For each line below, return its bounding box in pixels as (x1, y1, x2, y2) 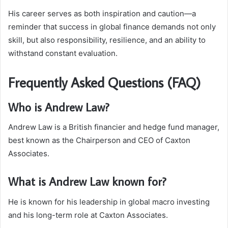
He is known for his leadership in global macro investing (8, 196, 210, 207)
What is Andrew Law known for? (8, 174, 166, 189)
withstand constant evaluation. (8, 48, 118, 59)
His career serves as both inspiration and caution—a (8, 9, 196, 19)
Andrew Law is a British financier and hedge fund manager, (8, 122, 219, 132)
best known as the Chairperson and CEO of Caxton (8, 135, 190, 146)
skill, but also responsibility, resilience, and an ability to (8, 35, 206, 45)
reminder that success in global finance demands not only (8, 22, 216, 32)
